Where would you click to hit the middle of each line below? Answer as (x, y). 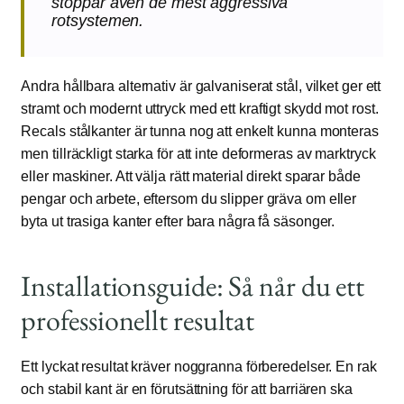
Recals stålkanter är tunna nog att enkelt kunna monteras (200, 132)
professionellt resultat (138, 321)
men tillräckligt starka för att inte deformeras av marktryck (198, 154)
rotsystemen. (98, 21)
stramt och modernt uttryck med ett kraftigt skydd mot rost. (200, 109)
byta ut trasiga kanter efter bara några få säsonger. (178, 222)
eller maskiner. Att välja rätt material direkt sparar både (191, 177)
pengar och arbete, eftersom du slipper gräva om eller (189, 199)
